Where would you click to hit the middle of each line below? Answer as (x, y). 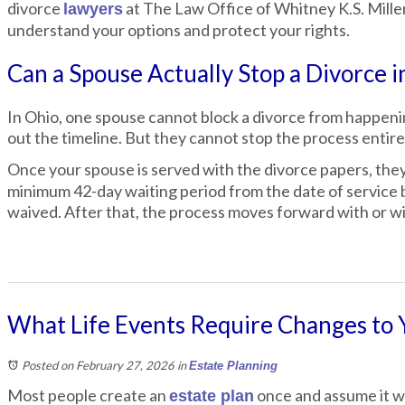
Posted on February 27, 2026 (98, 365)
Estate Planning (233, 366)
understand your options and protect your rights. (179, 30)
